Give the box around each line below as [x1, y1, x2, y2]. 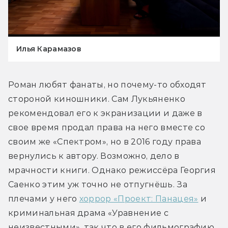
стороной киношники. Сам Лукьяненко [8, 94, 185, 104]
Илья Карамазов [16, 44, 81, 54]
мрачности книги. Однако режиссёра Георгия [8, 165, 216, 176]
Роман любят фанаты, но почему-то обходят [8, 80, 207, 90]
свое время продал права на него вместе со [8, 123, 206, 133]
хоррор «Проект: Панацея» [79, 194, 198, 204]
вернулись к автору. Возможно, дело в [8, 151, 180, 161]
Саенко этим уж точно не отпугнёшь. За [8, 180, 187, 190]
